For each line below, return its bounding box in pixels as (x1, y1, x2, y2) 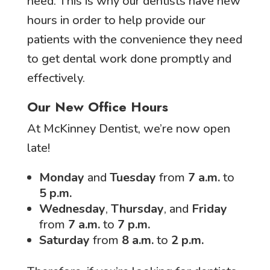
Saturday (39, 232, 90, 248)
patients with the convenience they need (27, 31, 242, 48)
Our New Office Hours (27, 97, 168, 116)
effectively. (27, 70, 85, 86)
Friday (191, 201, 227, 217)
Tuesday (109, 169, 156, 186)
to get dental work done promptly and (27, 51, 231, 67)
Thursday (110, 201, 164, 217)
